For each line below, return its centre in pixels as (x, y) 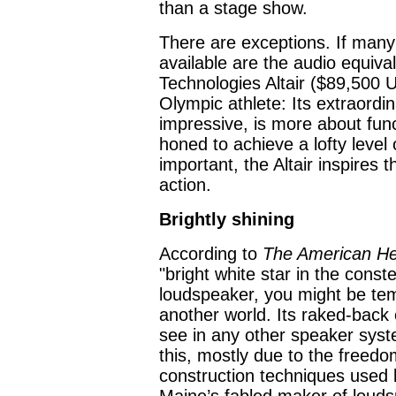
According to (211, 254)
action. (185, 185)
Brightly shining (227, 219)
